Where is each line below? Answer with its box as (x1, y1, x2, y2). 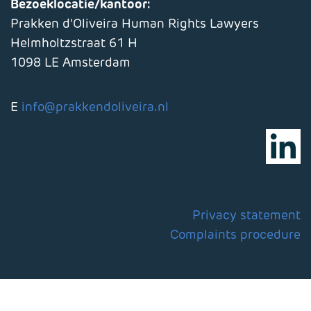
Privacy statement (192, 207, 301, 224)
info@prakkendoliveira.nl (22, 99, 169, 115)
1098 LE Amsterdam (10, 54, 131, 71)
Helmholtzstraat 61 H (10, 35, 137, 51)
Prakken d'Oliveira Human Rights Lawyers (10, 15, 259, 32)
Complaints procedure (170, 226, 301, 243)
